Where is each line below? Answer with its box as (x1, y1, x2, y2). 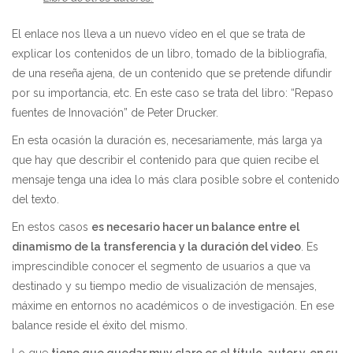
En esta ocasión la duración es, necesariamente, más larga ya (12, 134, 322, 147)
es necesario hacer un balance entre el (91, 221, 299, 233)
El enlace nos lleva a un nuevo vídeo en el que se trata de (12, 28, 305, 40)
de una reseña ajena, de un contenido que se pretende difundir (12, 67, 332, 80)
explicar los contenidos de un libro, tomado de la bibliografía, (12, 47, 327, 60)
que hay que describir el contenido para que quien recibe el (12, 154, 319, 166)
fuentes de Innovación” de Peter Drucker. (12, 106, 218, 119)
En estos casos (12, 221, 91, 233)
